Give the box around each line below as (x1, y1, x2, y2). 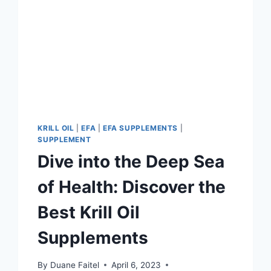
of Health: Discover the (38, 177, 226, 198)
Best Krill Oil (38, 202, 140, 223)
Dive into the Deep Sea (38, 151, 225, 172)
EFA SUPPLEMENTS (103, 123, 178, 133)
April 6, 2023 (111, 260, 161, 270)
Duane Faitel (50, 260, 99, 270)
